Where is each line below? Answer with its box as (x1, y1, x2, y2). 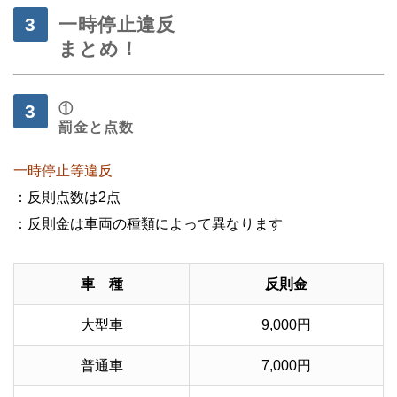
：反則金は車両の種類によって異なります (13, 215, 283, 231)
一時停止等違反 (13, 162, 113, 178)
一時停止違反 (58, 13, 176, 35)
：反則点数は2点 (13, 189, 121, 205)
